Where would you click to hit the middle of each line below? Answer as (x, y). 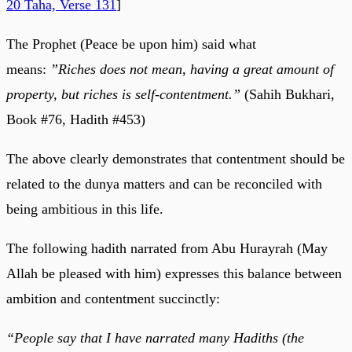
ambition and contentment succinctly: (113, 298)
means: (28, 69)
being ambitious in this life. (85, 209)
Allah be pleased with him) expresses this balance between (174, 273)
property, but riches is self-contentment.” (123, 94)
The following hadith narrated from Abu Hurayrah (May (167, 248)
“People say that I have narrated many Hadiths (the (155, 337)
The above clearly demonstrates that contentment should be (176, 158)
